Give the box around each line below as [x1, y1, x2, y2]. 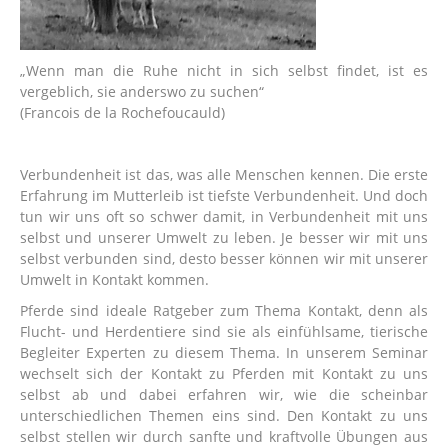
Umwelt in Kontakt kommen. [20, 269, 209, 289]
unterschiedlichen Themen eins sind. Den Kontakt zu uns [20, 405, 428, 425]
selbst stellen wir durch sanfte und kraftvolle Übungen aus [20, 426, 428, 446]
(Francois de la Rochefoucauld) [20, 102, 225, 122]
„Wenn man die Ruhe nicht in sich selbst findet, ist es [20, 60, 428, 80]
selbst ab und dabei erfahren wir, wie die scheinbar [20, 384, 428, 404]
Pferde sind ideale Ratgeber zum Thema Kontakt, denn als [20, 300, 428, 320]
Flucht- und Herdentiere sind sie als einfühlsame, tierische [20, 321, 428, 341]
